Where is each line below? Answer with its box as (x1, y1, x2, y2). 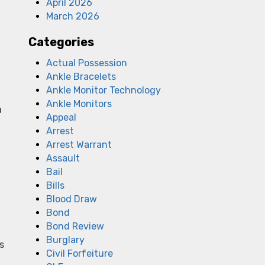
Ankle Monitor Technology (46, 85, 161, 96)
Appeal (46, 112, 76, 123)
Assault (46, 153, 80, 164)
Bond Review (46, 221, 104, 232)
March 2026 (46, 11, 99, 22)
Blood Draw (46, 193, 97, 205)
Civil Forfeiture (46, 248, 113, 259)
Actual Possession (46, 57, 127, 69)
